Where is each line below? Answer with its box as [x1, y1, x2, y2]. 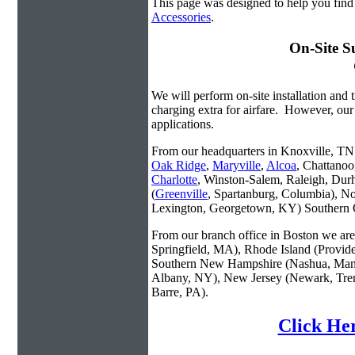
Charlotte [151, 173, 197, 187]
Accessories [151, 10, 211, 24]
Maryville [212, 158, 261, 173]
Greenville [155, 187, 208, 201]
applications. [151, 117, 214, 132]
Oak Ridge [151, 158, 206, 173]
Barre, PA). [151, 285, 208, 300]
